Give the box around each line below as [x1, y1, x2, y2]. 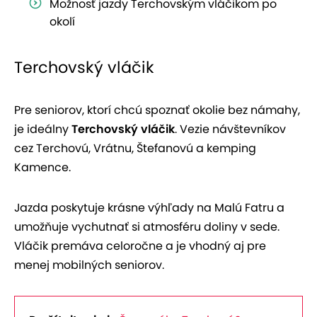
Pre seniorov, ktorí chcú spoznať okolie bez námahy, [14, 101, 300, 118]
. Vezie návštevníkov [175, 120, 286, 137]
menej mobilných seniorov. [14, 256, 164, 273]
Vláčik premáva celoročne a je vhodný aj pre [14, 237, 266, 254]
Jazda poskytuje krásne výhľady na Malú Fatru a [14, 199, 284, 216]
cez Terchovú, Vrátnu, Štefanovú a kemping [14, 139, 256, 156]
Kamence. [14, 158, 71, 175]
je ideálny [14, 120, 71, 137]
